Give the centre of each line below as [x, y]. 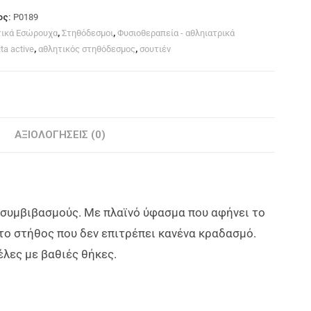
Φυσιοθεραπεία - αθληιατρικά [176, 33]
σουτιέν [155, 49]
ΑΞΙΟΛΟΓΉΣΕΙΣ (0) [60, 135]
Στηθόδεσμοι [88, 33]
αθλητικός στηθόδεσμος [87, 49]
